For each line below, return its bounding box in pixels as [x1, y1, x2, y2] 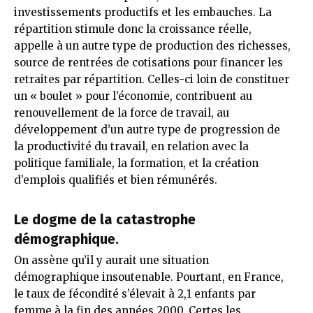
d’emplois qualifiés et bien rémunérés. [14, 173, 217, 187]
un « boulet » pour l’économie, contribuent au [14, 89, 252, 103]
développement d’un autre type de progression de [14, 122, 280, 136]
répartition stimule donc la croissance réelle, [14, 22, 252, 36]
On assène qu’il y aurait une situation [14, 253, 209, 267]
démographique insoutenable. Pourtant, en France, [14, 270, 284, 284]
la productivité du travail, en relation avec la [14, 139, 249, 153]
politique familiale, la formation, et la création [14, 156, 259, 170]
